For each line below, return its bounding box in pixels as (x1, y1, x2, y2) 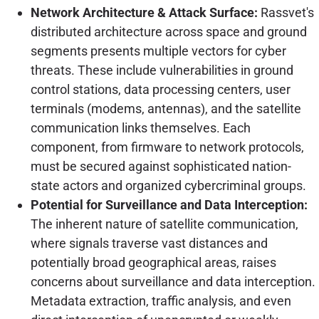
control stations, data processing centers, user (30, 82, 291, 98)
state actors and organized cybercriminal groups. (30, 178, 306, 194)
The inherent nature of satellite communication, (30, 216, 298, 232)
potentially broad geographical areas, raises (30, 255, 276, 271)
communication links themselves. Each (30, 120, 251, 136)
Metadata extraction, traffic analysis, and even (30, 293, 291, 309)
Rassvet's (257, 5, 314, 21)
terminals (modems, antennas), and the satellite (30, 101, 301, 117)
